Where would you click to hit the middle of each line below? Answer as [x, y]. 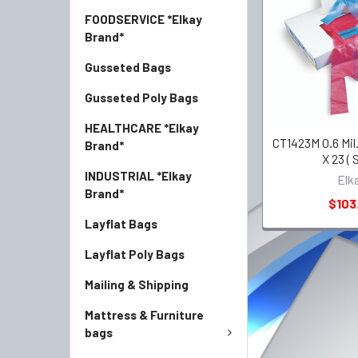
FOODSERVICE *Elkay [143, 19]
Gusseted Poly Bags [141, 97]
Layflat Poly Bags [135, 254]
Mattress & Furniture [144, 315]
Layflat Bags [121, 224]
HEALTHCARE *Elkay [142, 128]
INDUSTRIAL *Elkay [138, 176]
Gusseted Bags [128, 67]
